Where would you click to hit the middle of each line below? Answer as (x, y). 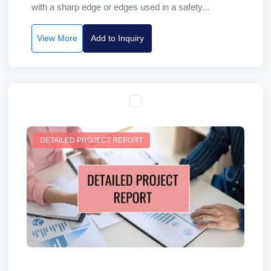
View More (57, 38)
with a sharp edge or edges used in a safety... (120, 7)
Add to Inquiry (117, 38)
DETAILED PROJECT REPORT (91, 140)
